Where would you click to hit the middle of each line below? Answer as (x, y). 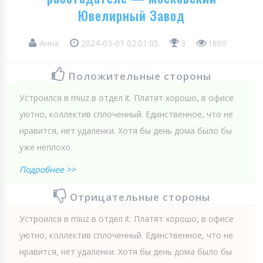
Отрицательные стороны (140, 197)
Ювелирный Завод (131, 15)
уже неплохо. (46, 147)
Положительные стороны (140, 76)
